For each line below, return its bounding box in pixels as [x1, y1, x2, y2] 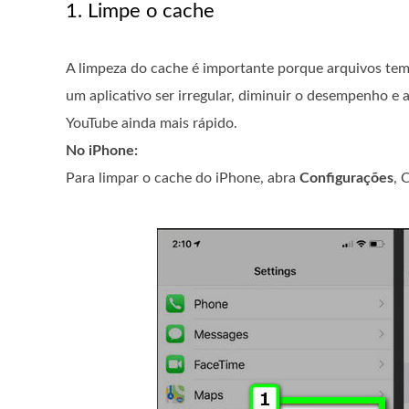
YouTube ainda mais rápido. [66, 116, 237, 131]
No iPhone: [66, 143, 138, 158]
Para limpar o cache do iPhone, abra [66, 171, 299, 185]
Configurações [299, 171, 393, 185]
